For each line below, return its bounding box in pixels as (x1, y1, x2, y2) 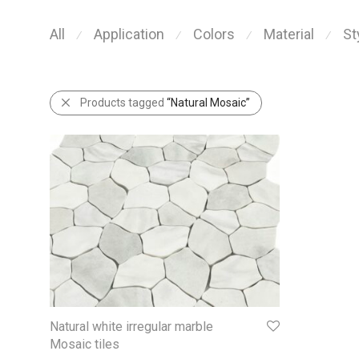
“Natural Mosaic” (167, 95, 250, 109)
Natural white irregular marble (50, 319, 213, 335)
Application (94, 25, 164, 42)
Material (264, 25, 314, 42)
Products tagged (80, 95, 167, 109)
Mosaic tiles (50, 337, 119, 353)
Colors (193, 25, 235, 42)
